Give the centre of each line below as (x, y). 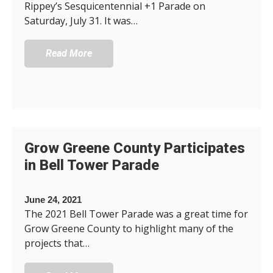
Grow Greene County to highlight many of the (129, 229)
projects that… (57, 243)
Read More (69, 54)
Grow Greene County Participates (135, 148)
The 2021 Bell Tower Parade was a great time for (136, 214)
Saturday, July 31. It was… (81, 21)
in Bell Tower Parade (92, 165)
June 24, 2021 (53, 200)
